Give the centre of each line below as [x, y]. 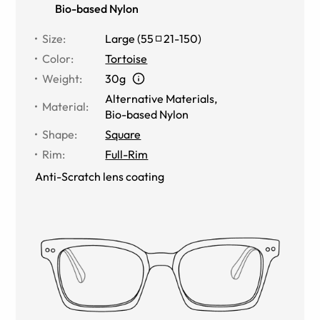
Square [123, 134]
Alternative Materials [160, 98]
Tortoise [126, 58]
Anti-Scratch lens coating [100, 176]
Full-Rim [127, 154]
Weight [61, 78]
